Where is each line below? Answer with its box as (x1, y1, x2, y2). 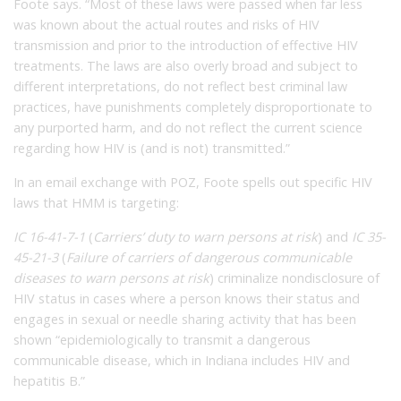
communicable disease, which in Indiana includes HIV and (13, 352, 350, 370)
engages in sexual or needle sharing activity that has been (13, 311, 356, 328)
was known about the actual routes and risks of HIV (13, 16, 320, 34)
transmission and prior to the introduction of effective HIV (13, 37, 358, 55)
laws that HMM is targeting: (13, 194, 179, 212)
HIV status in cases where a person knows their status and (13, 290, 360, 308)
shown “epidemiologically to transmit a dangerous (13, 331, 311, 349)
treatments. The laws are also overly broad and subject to (13, 57, 358, 75)
